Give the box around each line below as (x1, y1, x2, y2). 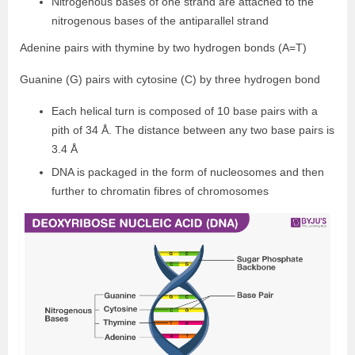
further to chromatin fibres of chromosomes (52, 184, 269, 197)
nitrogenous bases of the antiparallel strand (52, 13, 269, 27)
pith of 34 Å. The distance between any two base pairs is (52, 123, 334, 136)
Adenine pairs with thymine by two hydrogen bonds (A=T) (20, 40, 307, 54)
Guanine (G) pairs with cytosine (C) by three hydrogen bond (20, 72, 320, 86)
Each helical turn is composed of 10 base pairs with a (52, 104, 318, 117)
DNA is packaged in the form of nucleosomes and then (52, 165, 324, 178)
